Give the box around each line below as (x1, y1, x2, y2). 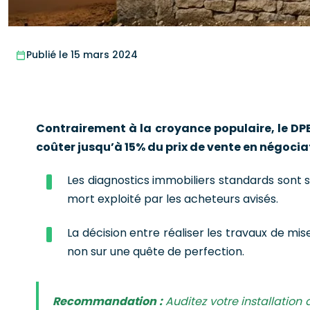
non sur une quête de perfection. (67, 244, 244, 259)
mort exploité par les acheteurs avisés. (67, 191, 278, 207)
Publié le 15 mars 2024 (26, 48, 138, 62)
